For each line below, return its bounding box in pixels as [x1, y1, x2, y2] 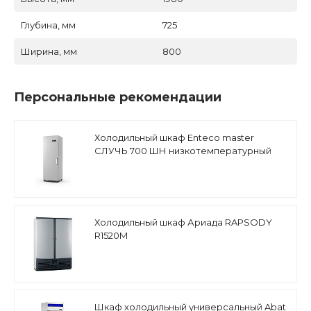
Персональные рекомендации [14, 90, 221, 105]
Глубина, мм [21, 19, 76, 31]
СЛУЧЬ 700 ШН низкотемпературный [94, 145, 271, 156]
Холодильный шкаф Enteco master [94, 132, 254, 143]
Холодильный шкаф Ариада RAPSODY [94, 217, 272, 228]
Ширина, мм [21, 46, 77, 57]
